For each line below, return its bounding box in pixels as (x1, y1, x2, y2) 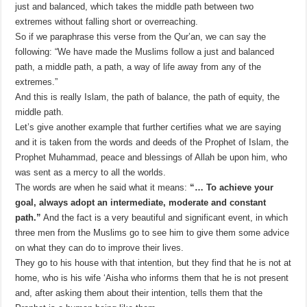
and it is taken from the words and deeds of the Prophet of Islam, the (15, 137, 289, 148)
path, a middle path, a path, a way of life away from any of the (15, 62, 262, 73)
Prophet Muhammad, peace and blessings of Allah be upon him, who (15, 152, 288, 163)
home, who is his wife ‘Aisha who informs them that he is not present (15, 273, 289, 284)
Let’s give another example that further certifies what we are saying (15, 122, 282, 133)
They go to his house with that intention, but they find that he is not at (15, 258, 292, 269)
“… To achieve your (190, 182, 274, 193)
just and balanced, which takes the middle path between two (15, 1, 254, 12)
